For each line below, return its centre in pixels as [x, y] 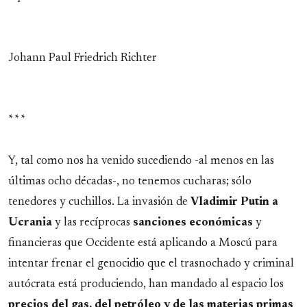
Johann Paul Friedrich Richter [83, 59]
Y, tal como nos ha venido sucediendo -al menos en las [141, 161]
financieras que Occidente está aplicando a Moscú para [143, 244]
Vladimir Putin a [234, 202]
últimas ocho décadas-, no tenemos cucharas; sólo [130, 182]
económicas [221, 223]
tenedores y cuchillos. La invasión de [99, 202]
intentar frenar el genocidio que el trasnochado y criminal [151, 264]
